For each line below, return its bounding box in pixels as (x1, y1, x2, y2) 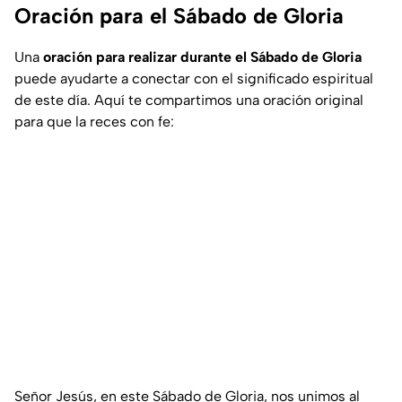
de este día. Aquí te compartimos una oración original (14, 92, 363, 109)
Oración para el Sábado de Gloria (14, 3, 344, 30)
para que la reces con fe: (14, 113, 174, 131)
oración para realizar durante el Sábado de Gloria (43, 48, 362, 66)
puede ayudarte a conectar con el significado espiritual (14, 70, 373, 88)
